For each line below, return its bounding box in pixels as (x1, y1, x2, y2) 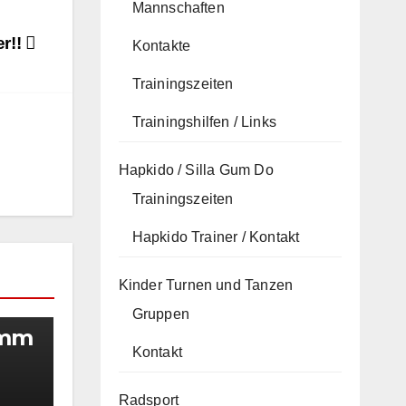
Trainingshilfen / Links (131, 113, 277, 130)
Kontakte (131, 37, 191, 53)
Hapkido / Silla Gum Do (118, 161, 274, 178)
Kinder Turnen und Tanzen (118, 276, 294, 293)
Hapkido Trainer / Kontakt (131, 228, 300, 245)
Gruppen (131, 305, 189, 322)
